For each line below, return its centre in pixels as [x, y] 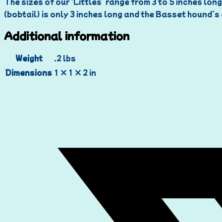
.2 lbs [65, 58]
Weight [29, 58]
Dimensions [29, 73]
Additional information [67, 35]
